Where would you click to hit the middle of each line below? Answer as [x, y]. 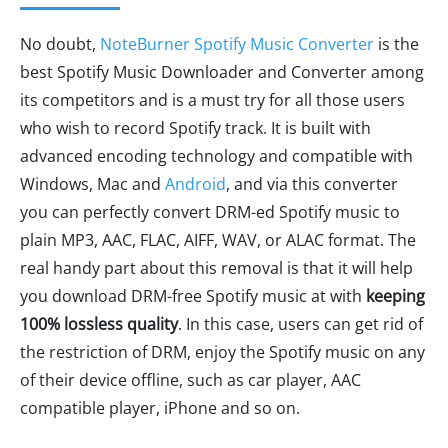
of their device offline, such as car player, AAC [190, 379]
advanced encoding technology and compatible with [216, 155]
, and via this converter [312, 183]
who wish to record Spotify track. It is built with [195, 127]
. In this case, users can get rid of [300, 323]
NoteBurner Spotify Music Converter [237, 43]
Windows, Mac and [92, 183]
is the [396, 43]
